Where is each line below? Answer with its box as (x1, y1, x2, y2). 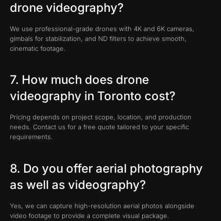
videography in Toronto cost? (10, 89, 176, 104)
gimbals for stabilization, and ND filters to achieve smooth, (10, 34, 186, 42)
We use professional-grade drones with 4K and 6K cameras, (10, 24, 194, 33)
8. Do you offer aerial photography (10, 161, 203, 176)
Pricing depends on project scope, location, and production (10, 113, 191, 121)
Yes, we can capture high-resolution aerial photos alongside (10, 201, 194, 210)
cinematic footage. (10, 44, 66, 52)
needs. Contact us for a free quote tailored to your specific (10, 123, 189, 131)
